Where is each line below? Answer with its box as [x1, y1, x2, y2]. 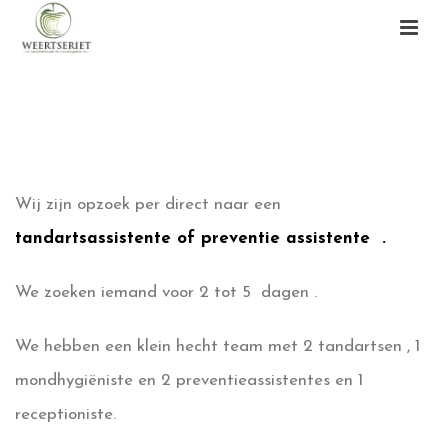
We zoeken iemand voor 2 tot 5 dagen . [15, 284, 317, 301]
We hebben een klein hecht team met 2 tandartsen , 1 [15, 338, 420, 355]
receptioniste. [15, 406, 116, 423]
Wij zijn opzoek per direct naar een [15, 196, 281, 213]
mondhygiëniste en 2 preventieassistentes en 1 [15, 372, 363, 389]
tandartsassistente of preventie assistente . [15, 230, 386, 247]
